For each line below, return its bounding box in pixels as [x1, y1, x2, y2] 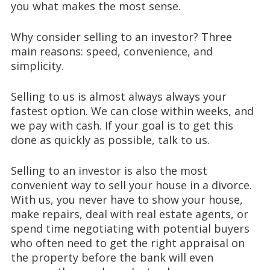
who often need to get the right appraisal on [10, 235, 245, 250]
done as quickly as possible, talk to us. [10, 132, 210, 147]
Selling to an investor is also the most [10, 163, 207, 178]
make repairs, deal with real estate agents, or [10, 206, 248, 221]
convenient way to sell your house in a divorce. [10, 177, 252, 192]
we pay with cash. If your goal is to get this [10, 118, 233, 133]
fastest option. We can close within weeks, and [10, 103, 254, 118]
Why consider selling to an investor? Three [10, 29, 232, 44]
